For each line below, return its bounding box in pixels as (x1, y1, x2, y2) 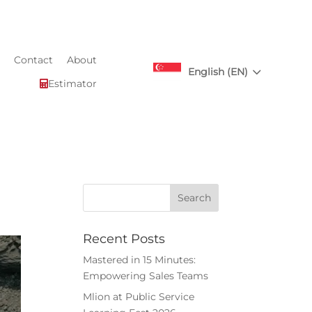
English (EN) (187, 65, 248, 78)
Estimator (47, 77, 97, 90)
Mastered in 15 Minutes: (83, 253, 196, 266)
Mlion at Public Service (83, 290, 195, 303)
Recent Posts (83, 231, 166, 247)
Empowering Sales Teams (83, 269, 209, 282)
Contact (13, 53, 53, 66)
